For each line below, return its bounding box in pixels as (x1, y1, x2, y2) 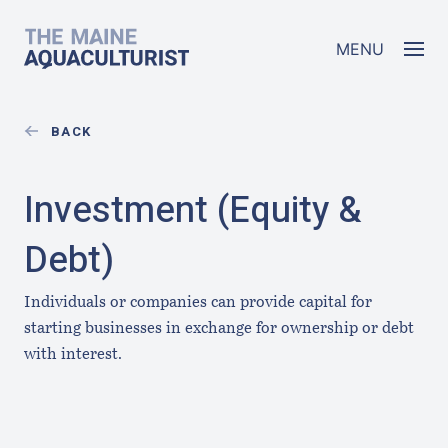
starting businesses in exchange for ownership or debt (24, 320, 414, 337)
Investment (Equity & (24, 183, 362, 237)
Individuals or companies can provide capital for (24, 294, 372, 311)
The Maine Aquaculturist (24, 24, 241, 52)
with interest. (24, 346, 122, 363)
